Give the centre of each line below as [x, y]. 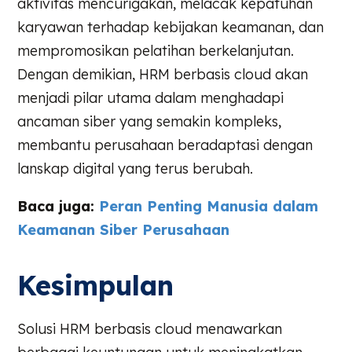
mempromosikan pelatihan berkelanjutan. [156, 50]
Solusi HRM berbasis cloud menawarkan [150, 329]
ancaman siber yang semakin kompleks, [150, 121]
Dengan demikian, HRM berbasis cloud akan [163, 74]
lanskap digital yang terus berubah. [136, 168]
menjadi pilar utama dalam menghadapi [151, 97]
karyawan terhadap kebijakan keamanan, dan [171, 27]
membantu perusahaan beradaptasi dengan [165, 145]
